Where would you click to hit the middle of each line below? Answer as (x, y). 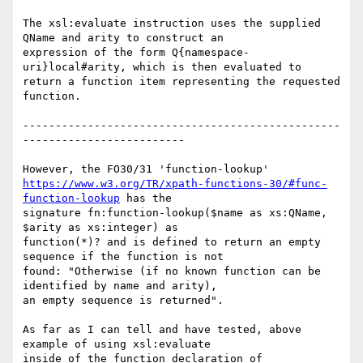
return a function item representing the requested (181, 82)
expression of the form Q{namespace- (136, 53)
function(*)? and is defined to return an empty (172, 242)
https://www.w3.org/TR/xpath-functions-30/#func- (175, 184)
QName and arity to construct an (123, 38)
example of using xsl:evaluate (117, 344)
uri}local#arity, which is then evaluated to (162, 67)
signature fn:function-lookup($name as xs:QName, (175, 213)
